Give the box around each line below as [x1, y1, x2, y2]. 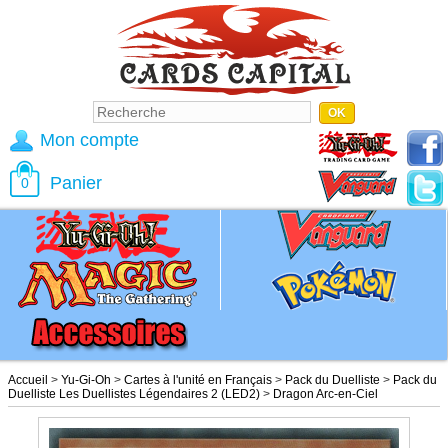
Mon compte [40, 130, 139, 150]
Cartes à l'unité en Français [124, 373, 272, 387]
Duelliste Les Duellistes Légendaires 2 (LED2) [8, 387, 260, 401]
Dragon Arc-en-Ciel [273, 387, 378, 401]
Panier [50, 173, 102, 193]
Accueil [8, 373, 48, 387]
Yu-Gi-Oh [61, 373, 111, 387]
